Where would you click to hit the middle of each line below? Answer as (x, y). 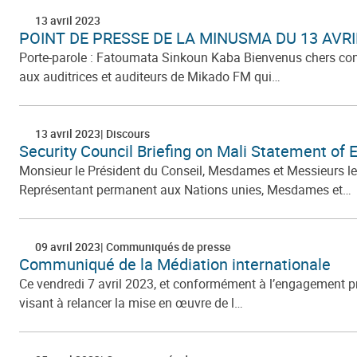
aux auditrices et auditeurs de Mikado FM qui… (150, 76)
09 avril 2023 (68, 246)
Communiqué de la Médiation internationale (175, 264)
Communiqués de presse (167, 246)
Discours (127, 133)
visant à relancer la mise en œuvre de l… (131, 302)
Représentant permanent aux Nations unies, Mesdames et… (185, 189)
